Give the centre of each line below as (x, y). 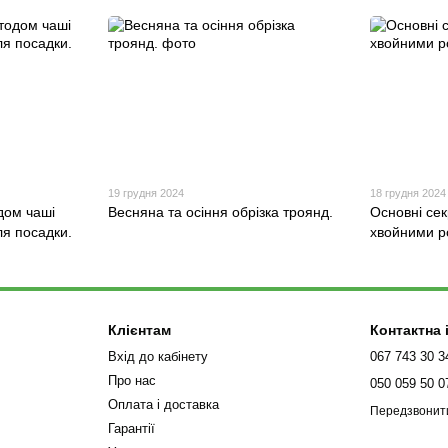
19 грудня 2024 (145, 193)
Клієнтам (139, 330)
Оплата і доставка (163, 405)
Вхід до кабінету (157, 357)
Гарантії (131, 429)
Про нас (131, 381)
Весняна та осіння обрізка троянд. (220, 212)
